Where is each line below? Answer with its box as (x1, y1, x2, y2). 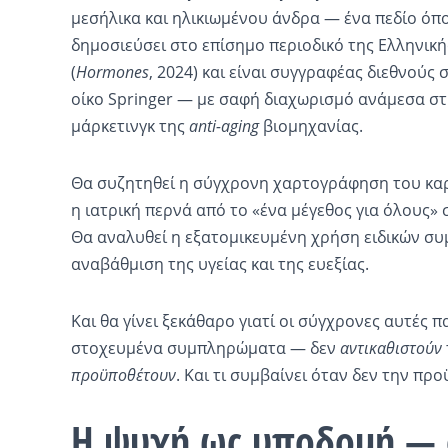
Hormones (75, 60, 149, 83)
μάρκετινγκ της (70, 114, 189, 137)
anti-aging (188, 114, 259, 137)
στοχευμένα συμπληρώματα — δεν (70, 336, 340, 359)
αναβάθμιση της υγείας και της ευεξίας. (70, 252, 369, 275)
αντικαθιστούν (339, 336, 442, 359)
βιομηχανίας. (258, 114, 363, 137)
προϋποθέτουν (70, 363, 176, 386)
